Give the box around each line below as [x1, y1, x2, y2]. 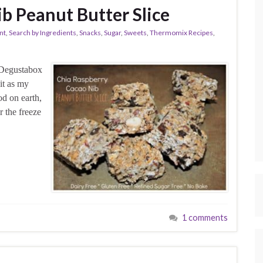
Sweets [124, 28, 147, 38]
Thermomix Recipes [150, 28, 213, 38]
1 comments [182, 212, 228, 222]
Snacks [79, 28, 101, 38]
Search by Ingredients [9, 28, 76, 38]
